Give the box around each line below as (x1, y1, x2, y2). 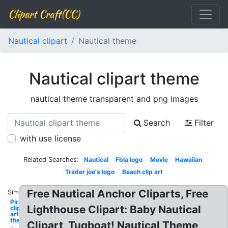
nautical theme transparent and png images (30, 94, 198, 104)
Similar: (8, 188, 30, 196)
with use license (20, 133, 81, 144)
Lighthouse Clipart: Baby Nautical (27, 203, 202, 216)
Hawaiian (175, 156, 203, 163)
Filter (194, 118, 214, 128)
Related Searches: (23, 156, 79, 163)
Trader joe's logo (65, 168, 115, 176)
